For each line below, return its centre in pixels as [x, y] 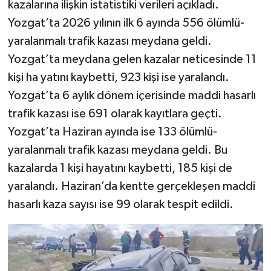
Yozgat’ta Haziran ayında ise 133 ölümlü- [112, 132]
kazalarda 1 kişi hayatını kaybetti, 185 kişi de [120, 168]
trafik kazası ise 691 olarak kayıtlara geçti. [115, 113]
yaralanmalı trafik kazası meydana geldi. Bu [117, 150]
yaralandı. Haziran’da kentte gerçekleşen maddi [131, 186]
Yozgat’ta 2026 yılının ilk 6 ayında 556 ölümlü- [126, 23]
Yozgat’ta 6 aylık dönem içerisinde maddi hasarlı [132, 95]
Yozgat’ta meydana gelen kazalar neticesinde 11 [132, 59]
